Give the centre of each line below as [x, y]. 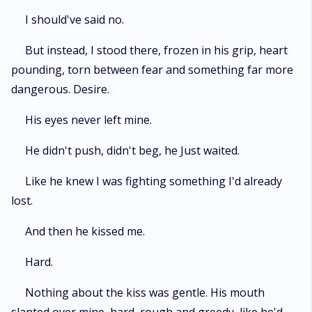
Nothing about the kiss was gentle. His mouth [145, 292]
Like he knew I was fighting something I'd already [154, 181]
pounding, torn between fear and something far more [152, 70]
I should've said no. [75, 19]
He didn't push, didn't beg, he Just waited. [132, 150]
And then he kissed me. [85, 231]
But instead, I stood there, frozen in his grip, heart [156, 50]
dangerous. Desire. [60, 89]
